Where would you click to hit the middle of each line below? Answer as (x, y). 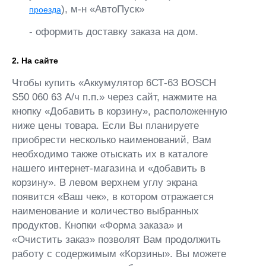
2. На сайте (35, 60)
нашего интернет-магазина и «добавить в (109, 168)
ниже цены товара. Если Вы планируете (105, 125)
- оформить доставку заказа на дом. (114, 31)
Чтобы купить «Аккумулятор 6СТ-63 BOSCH (114, 83)
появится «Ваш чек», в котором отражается (113, 197)
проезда (45, 9)
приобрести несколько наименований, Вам (112, 140)
